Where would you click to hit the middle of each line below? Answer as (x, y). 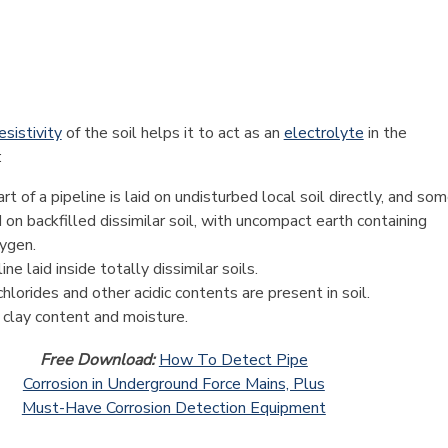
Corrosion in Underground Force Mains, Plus (173, 384)
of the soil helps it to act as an (172, 133)
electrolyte (323, 133)
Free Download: (99, 360)
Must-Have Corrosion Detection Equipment (173, 408)
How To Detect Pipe (233, 360)
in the (385, 133)
